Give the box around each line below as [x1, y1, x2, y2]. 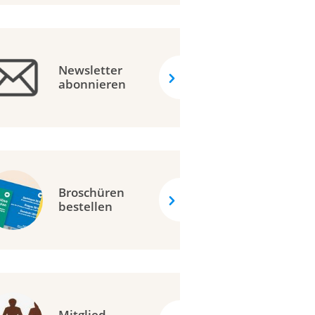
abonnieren [58, 75, 127, 92]
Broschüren [58, 184, 125, 200]
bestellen [58, 198, 113, 214]
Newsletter [58, 61, 123, 78]
